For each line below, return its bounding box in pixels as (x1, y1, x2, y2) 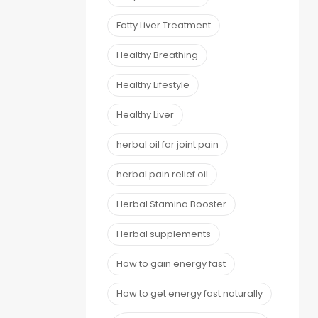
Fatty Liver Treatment (116, 18, 211, 32)
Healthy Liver (116, 107, 174, 121)
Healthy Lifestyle (116, 77, 190, 92)
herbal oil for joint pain (116, 137, 219, 151)
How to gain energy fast (116, 256, 226, 270)
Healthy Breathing (116, 48, 198, 62)
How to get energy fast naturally (116, 286, 263, 300)
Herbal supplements (116, 226, 211, 241)
